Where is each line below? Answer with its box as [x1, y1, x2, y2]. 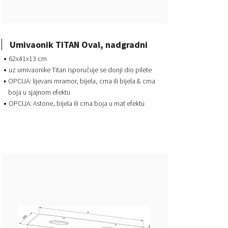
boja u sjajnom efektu [8, 87, 70, 97]
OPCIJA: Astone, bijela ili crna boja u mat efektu [8, 98, 145, 108]
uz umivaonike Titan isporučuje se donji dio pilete [8, 65, 152, 74]
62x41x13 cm [8, 53, 47, 63]
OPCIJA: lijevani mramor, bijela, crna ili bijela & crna [8, 76, 155, 85]
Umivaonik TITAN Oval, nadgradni [9, 38, 148, 50]
